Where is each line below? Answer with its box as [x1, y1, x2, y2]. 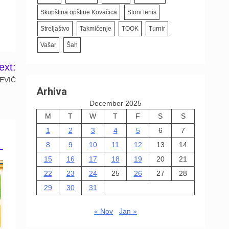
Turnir [149, 25, 165, 32]
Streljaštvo [40, 25, 70, 32]
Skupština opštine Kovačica [40, 8, 117, 16]
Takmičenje [80, 25, 111, 32]
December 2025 [89, 99, 142, 107]
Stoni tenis [127, 8, 156, 16]
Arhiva [36, 85, 67, 98]
